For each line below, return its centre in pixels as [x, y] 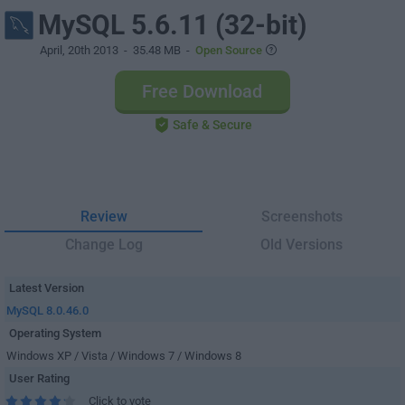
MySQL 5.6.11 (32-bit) [173, 25]
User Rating [39, 378]
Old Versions [301, 245]
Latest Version [47, 288]
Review [104, 217]
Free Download [202, 91]
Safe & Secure [212, 125]
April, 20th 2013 [79, 50]
